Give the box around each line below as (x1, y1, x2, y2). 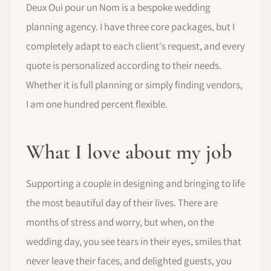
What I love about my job (26, 140, 232, 165)
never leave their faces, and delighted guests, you (26, 254, 232, 268)
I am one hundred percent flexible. (26, 97, 168, 111)
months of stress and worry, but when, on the (26, 215, 214, 229)
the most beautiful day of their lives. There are (26, 196, 218, 210)
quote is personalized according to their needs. (26, 59, 221, 73)
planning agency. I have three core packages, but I (26, 20, 235, 34)
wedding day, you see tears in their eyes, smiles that (26, 235, 241, 249)
